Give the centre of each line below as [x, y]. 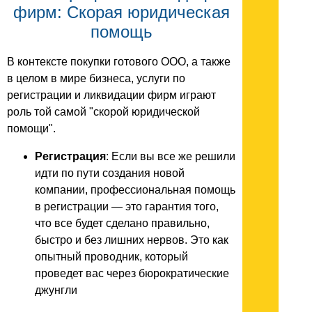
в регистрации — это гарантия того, [127, 207]
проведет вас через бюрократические [132, 274]
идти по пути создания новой [110, 173]
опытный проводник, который [111, 257]
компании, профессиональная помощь [135, 190]
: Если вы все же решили [171, 157]
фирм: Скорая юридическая [121, 13]
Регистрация [70, 157]
